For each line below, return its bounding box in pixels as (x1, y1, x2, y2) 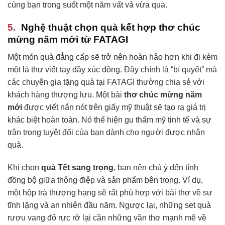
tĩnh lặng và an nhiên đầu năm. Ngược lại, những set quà (8, 201, 211, 210)
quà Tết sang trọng (41, 163, 114, 172)
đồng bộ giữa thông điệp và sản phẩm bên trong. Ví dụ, (8, 176, 203, 185)
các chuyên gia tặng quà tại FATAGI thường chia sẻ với (8, 77, 204, 86)
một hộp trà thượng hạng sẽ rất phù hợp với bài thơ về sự (8, 188, 212, 197)
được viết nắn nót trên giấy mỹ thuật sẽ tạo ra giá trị (22, 102, 206, 111)
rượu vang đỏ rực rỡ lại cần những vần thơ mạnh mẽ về (8, 213, 206, 222)
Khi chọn (8, 163, 41, 172)
